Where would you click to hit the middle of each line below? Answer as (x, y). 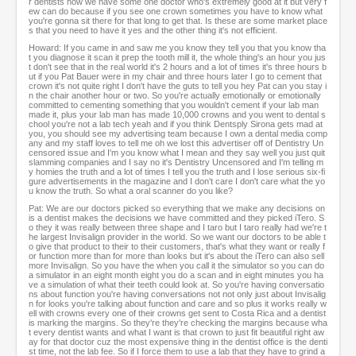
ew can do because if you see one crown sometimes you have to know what (176, 12)
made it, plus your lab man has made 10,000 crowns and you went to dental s (177, 115)
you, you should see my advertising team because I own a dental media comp (178, 134)
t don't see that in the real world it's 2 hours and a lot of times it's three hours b (178, 67)
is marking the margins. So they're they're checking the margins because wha (178, 323)
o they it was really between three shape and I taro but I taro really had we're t (178, 228)
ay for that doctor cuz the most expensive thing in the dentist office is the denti (178, 342)
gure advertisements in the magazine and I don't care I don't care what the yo (177, 182)
